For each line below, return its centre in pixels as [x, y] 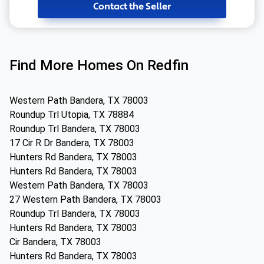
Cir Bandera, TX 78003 [55, 242]
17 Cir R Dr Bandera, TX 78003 [72, 143]
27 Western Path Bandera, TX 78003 [85, 199]
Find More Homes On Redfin [99, 65]
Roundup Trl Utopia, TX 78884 [72, 115]
